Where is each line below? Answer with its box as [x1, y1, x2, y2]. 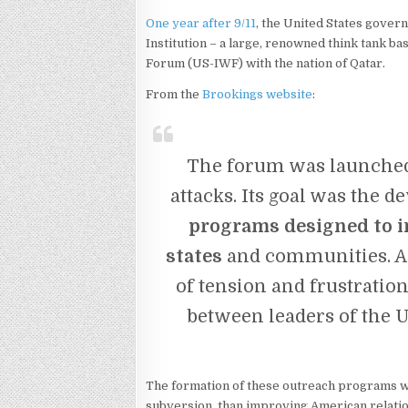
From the [146, 87, 203, 101]
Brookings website [202, 87, 313, 101]
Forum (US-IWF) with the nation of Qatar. [146, 56, 386, 70]
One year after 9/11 [146, 16, 257, 30]
